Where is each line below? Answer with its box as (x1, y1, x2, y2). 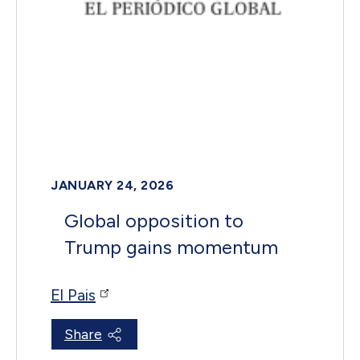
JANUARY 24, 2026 (51, 177, 174, 193)
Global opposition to (63, 208, 243, 232)
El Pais (51, 284, 96, 305)
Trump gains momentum (63, 235, 278, 259)
